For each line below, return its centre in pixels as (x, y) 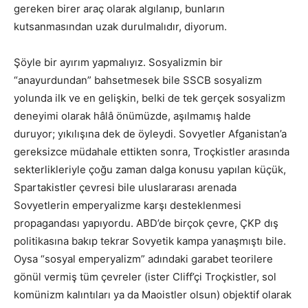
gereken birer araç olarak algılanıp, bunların (119, 8)
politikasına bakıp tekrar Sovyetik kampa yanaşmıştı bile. (150, 241)
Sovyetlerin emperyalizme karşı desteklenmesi (128, 205)
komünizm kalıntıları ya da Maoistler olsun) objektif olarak (153, 294)
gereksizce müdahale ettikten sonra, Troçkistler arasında (152, 151)
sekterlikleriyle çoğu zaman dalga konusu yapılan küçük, (150, 169)
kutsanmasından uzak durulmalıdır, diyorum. (120, 26)
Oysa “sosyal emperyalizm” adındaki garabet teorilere (143, 258)
